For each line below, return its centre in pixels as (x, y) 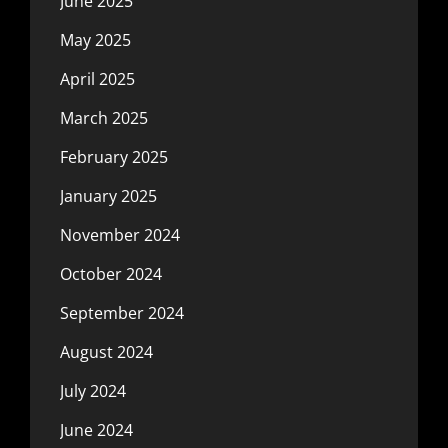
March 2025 (104, 117)
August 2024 (106, 351)
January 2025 (108, 195)
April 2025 (97, 78)
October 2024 (111, 273)
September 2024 (122, 312)
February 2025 (114, 156)
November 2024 (120, 234)
